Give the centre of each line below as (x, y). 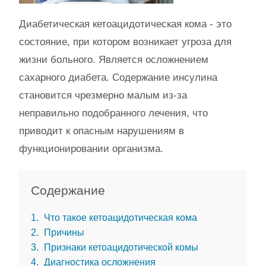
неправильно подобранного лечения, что (113, 113)
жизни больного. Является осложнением (114, 60)
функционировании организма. (91, 149)
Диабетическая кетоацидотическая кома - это (125, 24)
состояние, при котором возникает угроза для (125, 42)
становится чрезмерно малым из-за (103, 95)
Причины (63, 232)
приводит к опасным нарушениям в (102, 131)
